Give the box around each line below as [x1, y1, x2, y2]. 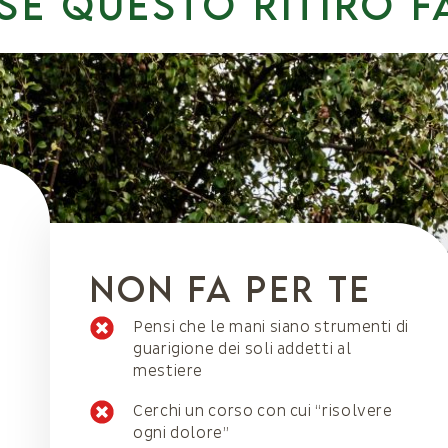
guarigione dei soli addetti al [133, 339, 352, 359]
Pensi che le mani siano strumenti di [133, 317, 410, 337]
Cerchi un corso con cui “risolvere [133, 401, 393, 421]
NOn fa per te [90, 267, 373, 310]
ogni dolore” [133, 423, 230, 443]
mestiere [133, 361, 204, 381]
